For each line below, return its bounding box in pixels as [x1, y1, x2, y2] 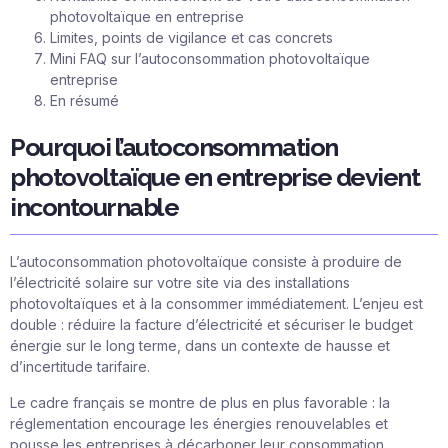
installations [275, 274, 350, 292]
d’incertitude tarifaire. [10, 358, 150, 376]
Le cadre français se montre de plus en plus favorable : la [10, 393, 390, 411]
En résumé [50, 92, 119, 110]
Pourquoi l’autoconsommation [10, 131, 338, 162]
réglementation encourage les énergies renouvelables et [10, 414, 388, 432]
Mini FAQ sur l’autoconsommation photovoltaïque [50, 50, 370, 68]
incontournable [10, 191, 178, 222]
